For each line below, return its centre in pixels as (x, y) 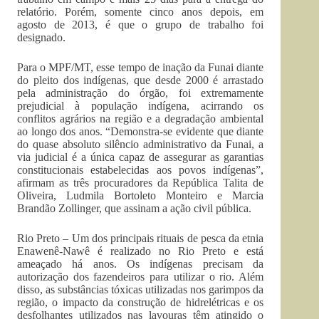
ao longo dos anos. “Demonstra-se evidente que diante (141, 131)
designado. (41, 37)
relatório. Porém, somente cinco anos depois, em (141, 12)
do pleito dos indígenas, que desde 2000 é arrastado (141, 80)
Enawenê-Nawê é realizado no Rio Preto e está (141, 251)
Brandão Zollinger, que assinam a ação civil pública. (134, 208)
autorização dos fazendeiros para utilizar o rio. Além (141, 277)
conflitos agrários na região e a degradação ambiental (141, 119)
